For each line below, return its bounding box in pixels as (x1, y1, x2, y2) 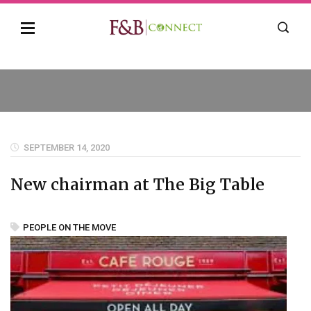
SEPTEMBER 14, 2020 (24, 142, 110, 153)
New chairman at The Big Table (10, 174, 264, 194)
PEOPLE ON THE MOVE (23, 222, 116, 233)
